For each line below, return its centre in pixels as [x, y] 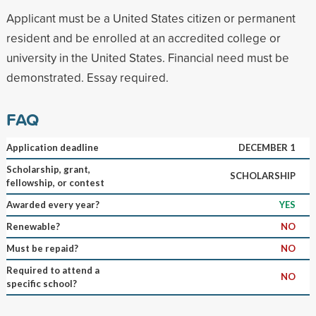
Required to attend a [53, 270]
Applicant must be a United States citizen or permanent [151, 18]
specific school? [41, 283]
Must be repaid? [42, 248]
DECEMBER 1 [267, 147]
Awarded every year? [53, 204]
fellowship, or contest [55, 182]
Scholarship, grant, [48, 169]
